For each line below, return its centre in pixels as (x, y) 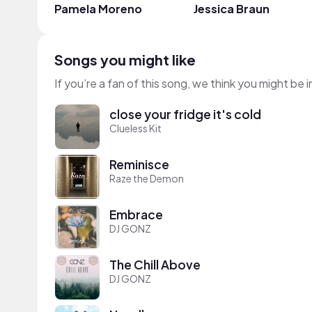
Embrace (136, 215)
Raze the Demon (147, 179)
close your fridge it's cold (185, 115)
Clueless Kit (135, 128)
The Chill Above (155, 265)
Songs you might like (125, 59)
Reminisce (139, 165)
